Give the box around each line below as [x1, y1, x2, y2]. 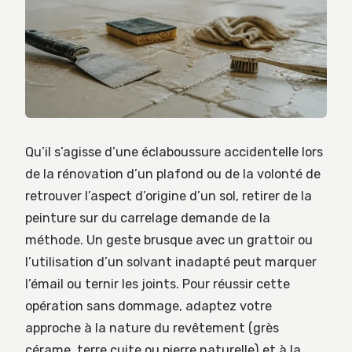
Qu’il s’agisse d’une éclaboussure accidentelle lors [25, 144, 323, 159]
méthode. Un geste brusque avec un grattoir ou [25, 232, 313, 247]
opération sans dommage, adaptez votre [25, 298, 272, 313]
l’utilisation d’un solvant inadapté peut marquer [25, 254, 317, 269]
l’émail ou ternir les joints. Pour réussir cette [25, 276, 290, 291]
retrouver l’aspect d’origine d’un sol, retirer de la [25, 188, 312, 203]
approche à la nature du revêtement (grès [25, 320, 279, 335]
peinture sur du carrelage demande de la [25, 210, 270, 225]
